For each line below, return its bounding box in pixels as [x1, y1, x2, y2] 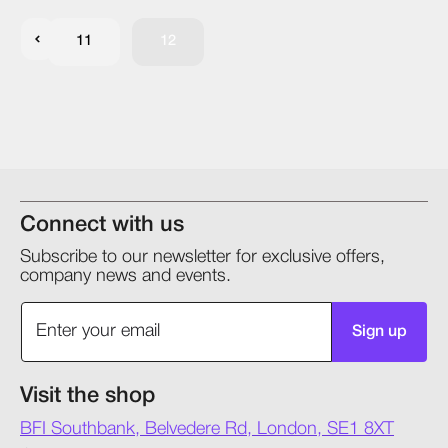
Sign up [352, 324, 407, 339]
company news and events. [20, 267, 231, 284]
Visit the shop [20, 385, 155, 406]
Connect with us [20, 214, 184, 235]
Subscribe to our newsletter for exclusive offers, [20, 248, 385, 265]
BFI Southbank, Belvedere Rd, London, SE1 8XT [20, 420, 394, 437]
